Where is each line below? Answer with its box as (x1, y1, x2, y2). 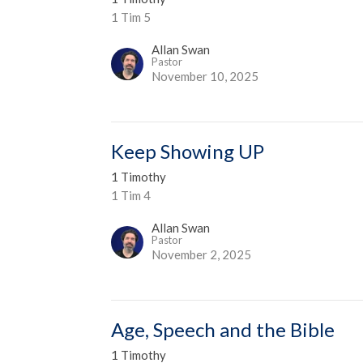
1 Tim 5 (111, 9, 152, 24)
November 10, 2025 (152, 68, 259, 83)
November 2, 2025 (152, 246, 252, 262)
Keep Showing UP (111, 139, 265, 163)
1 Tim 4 (111, 187, 152, 203)
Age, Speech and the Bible (111, 317, 335, 341)
